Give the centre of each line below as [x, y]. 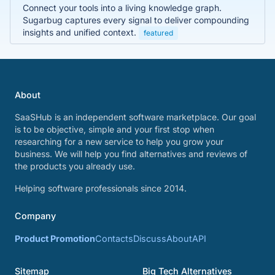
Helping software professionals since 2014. [101, 188]
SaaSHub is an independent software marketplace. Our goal [135, 117]
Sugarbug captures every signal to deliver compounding [136, 20]
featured [158, 33]
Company [35, 216]
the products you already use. [75, 166]
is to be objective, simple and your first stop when [114, 129]
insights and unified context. [81, 32]
